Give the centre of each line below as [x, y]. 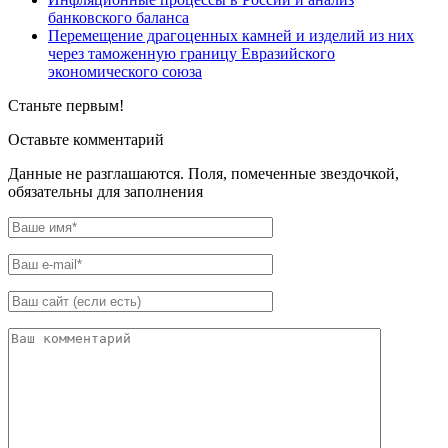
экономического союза [125, 72]
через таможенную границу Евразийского [191, 54]
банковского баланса [118, 18]
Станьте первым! [66, 106]
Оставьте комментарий [86, 140]
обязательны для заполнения [105, 192]
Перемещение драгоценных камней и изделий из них [231, 36]
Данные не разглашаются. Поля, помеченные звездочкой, [203, 174]
